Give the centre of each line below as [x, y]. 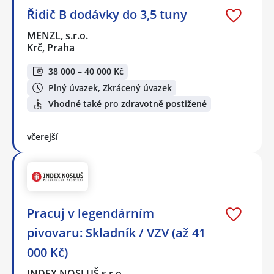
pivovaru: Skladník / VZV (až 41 [116, 233]
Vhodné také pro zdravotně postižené [128, 104]
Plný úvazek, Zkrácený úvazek [110, 87]
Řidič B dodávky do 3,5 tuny [107, 14]
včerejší [43, 137]
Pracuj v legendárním [91, 213]
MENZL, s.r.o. [58, 35]
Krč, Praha [51, 47]
